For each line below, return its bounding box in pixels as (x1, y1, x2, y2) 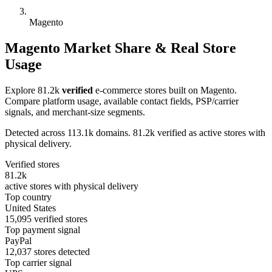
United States (5, 202, 56, 213)
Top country (5, 191, 52, 202)
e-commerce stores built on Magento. (93, 84, 237, 95)
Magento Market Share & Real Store (5, 39, 236, 56)
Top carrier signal (5, 257, 72, 268)
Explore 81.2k (5, 84, 62, 95)
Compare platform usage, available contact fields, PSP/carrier (5, 95, 239, 106)
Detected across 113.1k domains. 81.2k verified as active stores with (5, 127, 265, 138)
